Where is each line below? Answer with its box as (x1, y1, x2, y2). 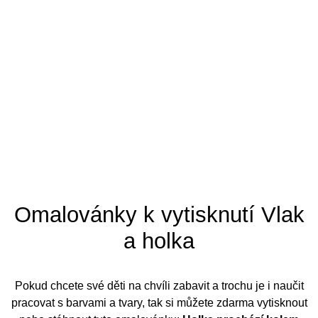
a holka (124, 229, 194, 254)
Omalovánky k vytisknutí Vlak (13, 202, 305, 228)
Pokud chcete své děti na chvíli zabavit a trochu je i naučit (14, 280, 304, 292)
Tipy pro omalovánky (50, 2, 163, 14)
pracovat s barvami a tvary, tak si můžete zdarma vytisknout (11, 297, 307, 309)
